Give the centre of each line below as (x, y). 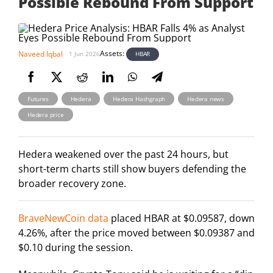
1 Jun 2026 (84, 54)
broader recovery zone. (72, 184)
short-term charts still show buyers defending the (132, 169)
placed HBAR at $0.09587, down (182, 218)
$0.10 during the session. (76, 248)
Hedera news (206, 98)
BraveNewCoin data (63, 218)
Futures (38, 98)
